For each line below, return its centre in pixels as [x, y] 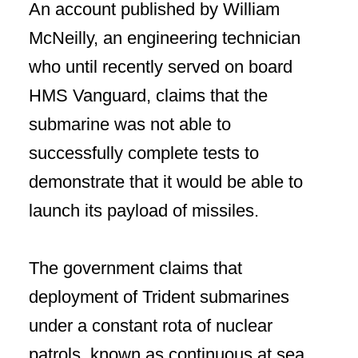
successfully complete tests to [144, 153]
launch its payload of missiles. [144, 211]
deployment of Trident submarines [159, 297]
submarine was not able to [130, 124]
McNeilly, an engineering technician [165, 38]
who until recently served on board [161, 67]
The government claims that [135, 268]
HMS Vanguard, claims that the [148, 95]
